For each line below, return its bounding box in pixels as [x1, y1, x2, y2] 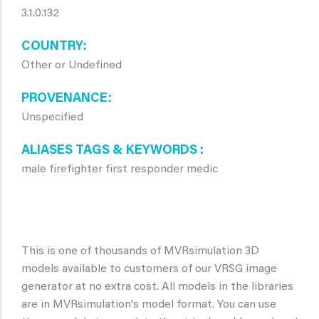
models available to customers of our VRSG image [21, 263, 277, 275]
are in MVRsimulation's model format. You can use [21, 299, 276, 310]
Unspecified [21, 112, 83, 123]
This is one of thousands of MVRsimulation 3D [21, 246, 259, 257]
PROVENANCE [21, 93, 108, 105]
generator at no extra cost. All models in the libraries [21, 281, 293, 293]
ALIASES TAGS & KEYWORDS [21, 145, 200, 157]
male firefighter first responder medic [21, 164, 218, 175]
